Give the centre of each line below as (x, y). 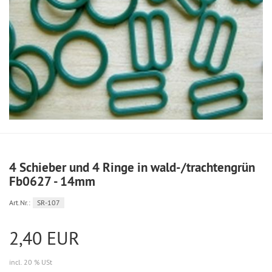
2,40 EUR (44, 238)
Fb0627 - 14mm (52, 182)
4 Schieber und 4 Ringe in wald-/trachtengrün (132, 168)
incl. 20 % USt (31, 262)
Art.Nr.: (20, 203)
